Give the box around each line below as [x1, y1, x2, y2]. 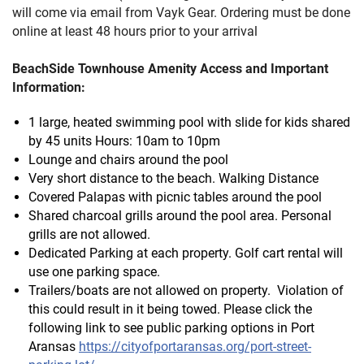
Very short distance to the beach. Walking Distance [28, 170, 318, 186]
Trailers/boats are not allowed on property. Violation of [28, 282, 344, 298]
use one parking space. [28, 263, 160, 279]
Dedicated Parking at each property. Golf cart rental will [28, 245, 343, 261]
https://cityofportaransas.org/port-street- [79, 338, 311, 354]
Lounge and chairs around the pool [28, 151, 228, 167]
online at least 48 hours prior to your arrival [12, 23, 261, 39]
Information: [12, 79, 85, 95]
